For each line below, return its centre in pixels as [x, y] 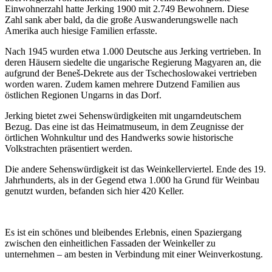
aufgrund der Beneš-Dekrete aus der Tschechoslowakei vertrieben [131, 73]
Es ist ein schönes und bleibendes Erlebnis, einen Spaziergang [123, 232]
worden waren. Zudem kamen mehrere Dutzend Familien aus [122, 84]
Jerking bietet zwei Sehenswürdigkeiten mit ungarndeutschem [123, 115]
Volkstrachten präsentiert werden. [69, 148]
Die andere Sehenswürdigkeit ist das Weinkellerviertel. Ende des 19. [135, 169]
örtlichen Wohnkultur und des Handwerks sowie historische [119, 137]
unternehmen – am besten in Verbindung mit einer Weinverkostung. [134, 254]
